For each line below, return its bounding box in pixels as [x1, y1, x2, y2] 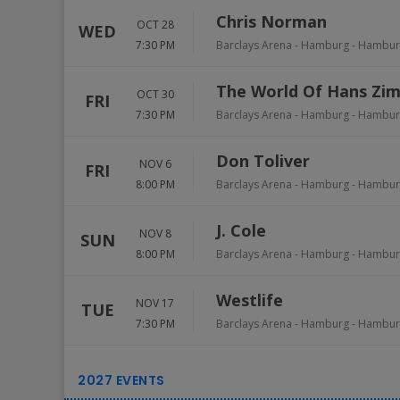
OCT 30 [136, 86, 174, 102]
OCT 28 [136, 16, 174, 32]
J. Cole [216, 220, 266, 241]
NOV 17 [136, 295, 174, 311]
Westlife [216, 289, 283, 311]
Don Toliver [216, 150, 310, 171]
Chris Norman [216, 11, 327, 32]
